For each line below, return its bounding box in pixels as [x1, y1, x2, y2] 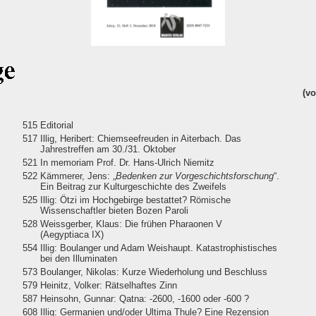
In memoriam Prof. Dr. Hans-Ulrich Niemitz [39, 157, 214, 168]
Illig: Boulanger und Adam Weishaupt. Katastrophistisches [39, 242, 277, 253]
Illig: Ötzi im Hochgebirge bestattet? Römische [39, 194, 231, 205]
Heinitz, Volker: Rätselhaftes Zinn [39, 279, 177, 291]
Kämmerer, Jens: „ [39, 170, 116, 181]
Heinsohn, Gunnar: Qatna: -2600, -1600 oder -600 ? [39, 293, 249, 304]
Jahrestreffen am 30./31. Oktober [39, 143, 176, 154]
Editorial [39, 119, 73, 130]
